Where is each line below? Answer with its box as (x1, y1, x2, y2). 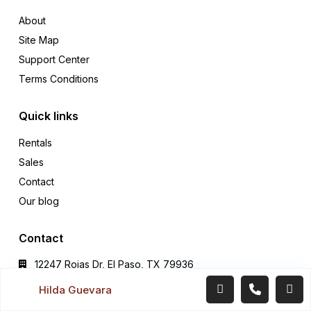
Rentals (19, 137, 52, 149)
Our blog (19, 195, 59, 208)
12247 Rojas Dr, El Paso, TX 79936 (35, 258, 194, 271)
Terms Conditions (19, 73, 99, 85)
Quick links (19, 109, 78, 124)
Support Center (19, 53, 90, 66)
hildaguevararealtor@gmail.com (35, 289, 179, 301)
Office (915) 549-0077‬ (35, 274, 138, 286)
